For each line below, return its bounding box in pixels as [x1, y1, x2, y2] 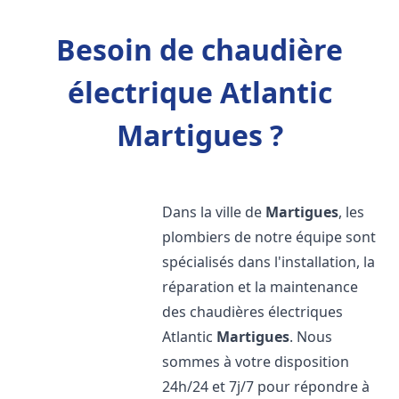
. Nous [289, 327, 333, 346]
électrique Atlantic [67, 73, 332, 111]
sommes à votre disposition [162, 352, 350, 371]
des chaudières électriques [162, 302, 344, 322]
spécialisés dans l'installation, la [162, 252, 376, 272]
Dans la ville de [162, 202, 266, 222]
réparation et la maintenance [162, 277, 359, 297]
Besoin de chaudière [56, 30, 343, 69]
